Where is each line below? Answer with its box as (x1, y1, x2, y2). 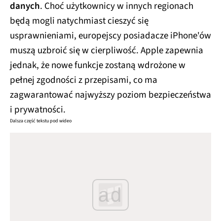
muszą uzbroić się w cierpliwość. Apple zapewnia (10, 43, 203, 57)
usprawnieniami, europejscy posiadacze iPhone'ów (10, 29, 211, 42)
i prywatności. (10, 103, 66, 116)
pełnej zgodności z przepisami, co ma (10, 73, 157, 87)
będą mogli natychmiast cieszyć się (10, 14, 148, 28)
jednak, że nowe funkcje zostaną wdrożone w (10, 58, 185, 72)
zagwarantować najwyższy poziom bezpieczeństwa (10, 88, 211, 102)
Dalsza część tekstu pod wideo (10, 117, 72, 124)
